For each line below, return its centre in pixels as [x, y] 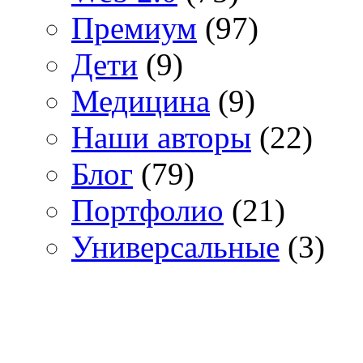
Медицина [141, 101]
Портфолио [147, 211]
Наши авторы [161, 138]
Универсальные [175, 247]
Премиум [134, 28]
